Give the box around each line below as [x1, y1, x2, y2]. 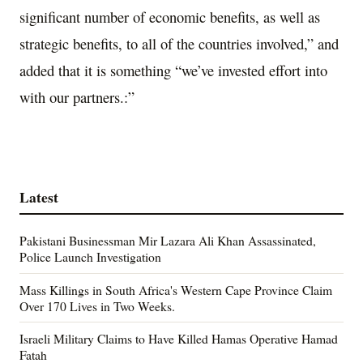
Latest [19, 186, 58, 207]
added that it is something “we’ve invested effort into [19, 59, 327, 80]
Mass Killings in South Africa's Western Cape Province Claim [19, 280, 332, 298]
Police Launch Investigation [19, 248, 161, 266]
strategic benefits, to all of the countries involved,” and [19, 32, 339, 53]
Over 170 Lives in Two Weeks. [19, 297, 175, 314]
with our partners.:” [19, 86, 135, 107]
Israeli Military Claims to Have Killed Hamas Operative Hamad [19, 329, 338, 347]
